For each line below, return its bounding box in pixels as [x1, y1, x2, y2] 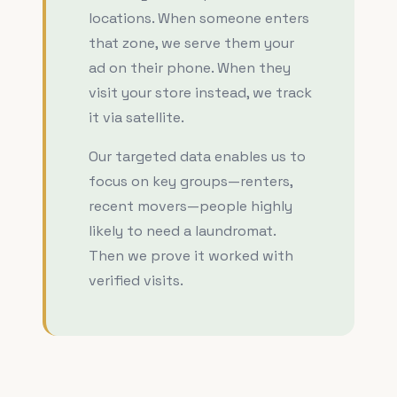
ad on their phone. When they [89, 58, 291, 77]
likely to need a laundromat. [89, 222, 276, 240]
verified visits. [89, 271, 183, 290]
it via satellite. [89, 108, 184, 127]
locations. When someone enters [89, 9, 309, 27]
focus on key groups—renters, [89, 172, 292, 191]
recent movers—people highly [89, 197, 292, 215]
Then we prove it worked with [89, 246, 293, 265]
